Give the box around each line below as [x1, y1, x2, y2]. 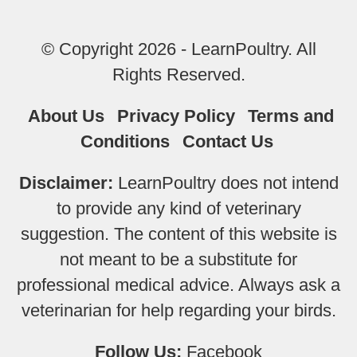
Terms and [247, 106, 334, 126]
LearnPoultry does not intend [112, 173, 339, 193]
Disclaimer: [18, 173, 113, 193]
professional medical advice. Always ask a [17, 275, 340, 295]
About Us [27, 106, 104, 126]
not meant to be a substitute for [60, 249, 297, 269]
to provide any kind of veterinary [56, 198, 301, 218]
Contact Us [182, 131, 273, 151]
